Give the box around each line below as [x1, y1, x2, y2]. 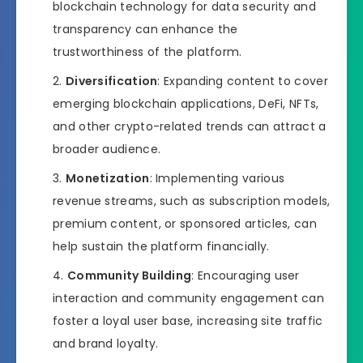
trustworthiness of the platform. [53, 44, 242, 61]
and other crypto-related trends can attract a [53, 118, 327, 135]
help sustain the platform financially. [53, 238, 270, 255]
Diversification [65, 73, 158, 90]
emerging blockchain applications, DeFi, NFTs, [53, 96, 319, 113]
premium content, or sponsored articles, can [53, 216, 317, 233]
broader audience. [53, 141, 161, 158]
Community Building [66, 267, 192, 284]
